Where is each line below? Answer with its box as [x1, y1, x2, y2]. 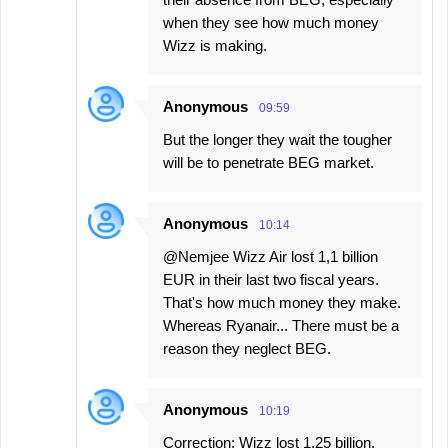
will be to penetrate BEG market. [163, 154, 374, 172]
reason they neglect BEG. [163, 340, 331, 358]
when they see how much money [163, 14, 379, 32]
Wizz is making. [163, 37, 267, 55]
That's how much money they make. [163, 294, 401, 312]
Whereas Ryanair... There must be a [163, 317, 399, 335]
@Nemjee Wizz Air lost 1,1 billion [163, 248, 378, 266]
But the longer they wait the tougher [163, 131, 392, 149]
